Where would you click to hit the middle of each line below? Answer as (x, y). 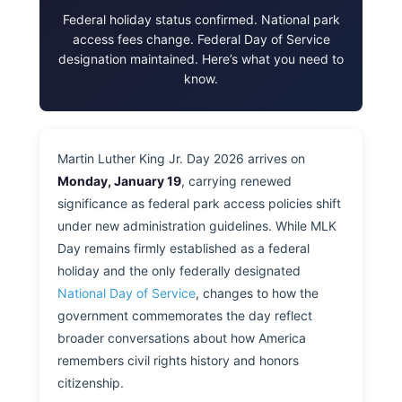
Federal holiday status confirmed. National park (201, 20)
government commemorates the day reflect (185, 316)
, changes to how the (257, 293)
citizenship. (91, 383)
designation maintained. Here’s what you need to (201, 59)
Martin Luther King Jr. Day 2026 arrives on (181, 159)
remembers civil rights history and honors (178, 361)
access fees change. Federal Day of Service (201, 39)
